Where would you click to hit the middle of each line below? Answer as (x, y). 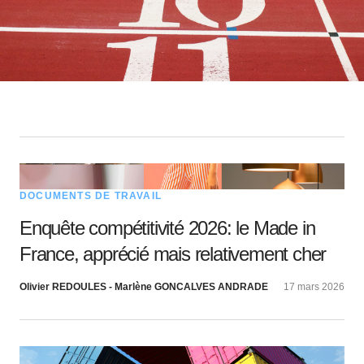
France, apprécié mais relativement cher (173, 254)
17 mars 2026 (314, 287)
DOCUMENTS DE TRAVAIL (91, 196)
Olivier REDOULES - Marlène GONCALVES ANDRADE (144, 287)
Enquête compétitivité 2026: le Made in (167, 228)
